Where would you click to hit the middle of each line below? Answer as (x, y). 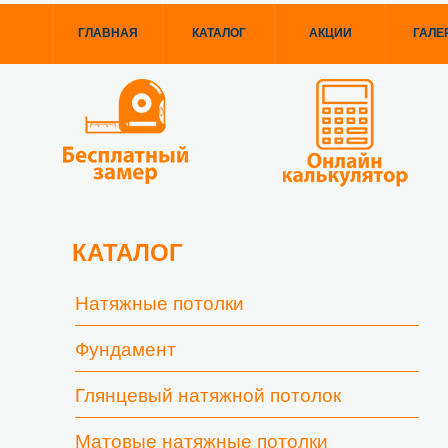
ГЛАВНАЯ (108, 33)
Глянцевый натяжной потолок (208, 395)
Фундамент (125, 349)
